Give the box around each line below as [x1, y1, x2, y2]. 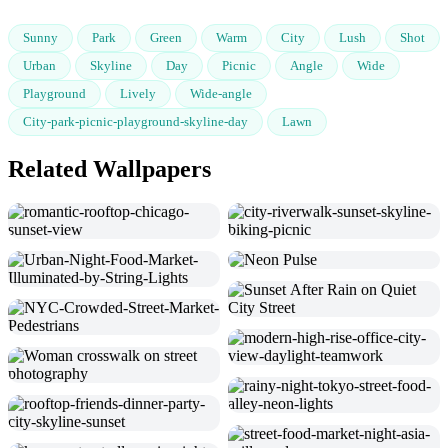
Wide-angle [190, 85, 252, 101]
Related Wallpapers [8, 155, 211, 182]
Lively [120, 85, 156, 101]
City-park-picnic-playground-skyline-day [23, 113, 248, 129]
